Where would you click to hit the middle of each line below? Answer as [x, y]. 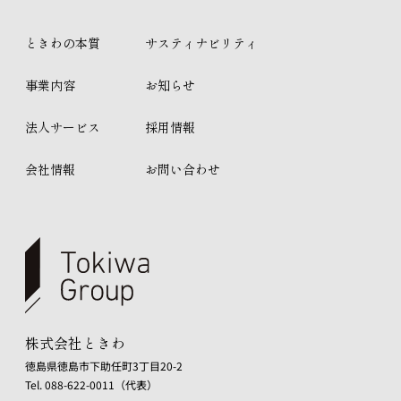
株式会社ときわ [75, 343]
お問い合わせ [183, 169]
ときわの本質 [63, 43]
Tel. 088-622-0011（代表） [91, 384]
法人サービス [63, 127]
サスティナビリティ [201, 43]
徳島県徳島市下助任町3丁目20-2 [104, 366]
